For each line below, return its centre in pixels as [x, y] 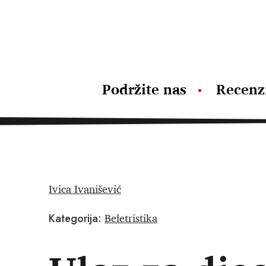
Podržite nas [144, 89]
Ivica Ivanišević [85, 189]
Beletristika [131, 218]
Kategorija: [75, 218]
